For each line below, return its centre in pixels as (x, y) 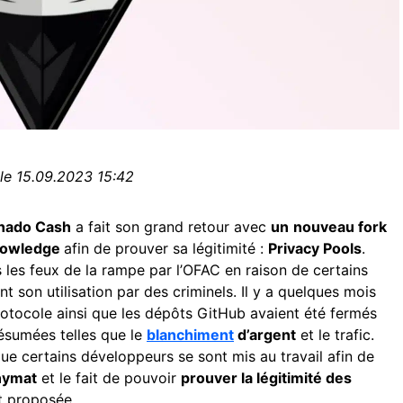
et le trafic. (335, 335)
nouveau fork (340, 227)
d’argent (265, 335)
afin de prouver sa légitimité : (166, 248)
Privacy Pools (315, 248)
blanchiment (190, 335)
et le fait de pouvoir (109, 378)
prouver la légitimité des (266, 378)
